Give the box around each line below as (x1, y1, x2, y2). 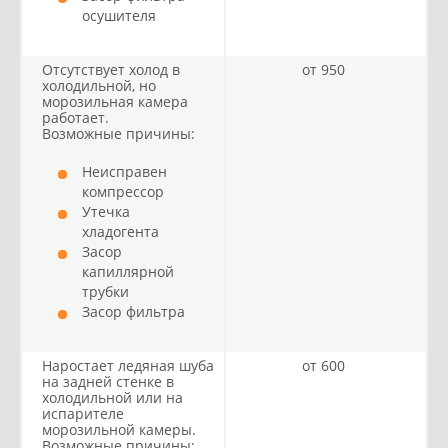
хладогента (82, 222, 167, 241)
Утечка (82, 202, 130, 221)
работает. (42, 108, 109, 127)
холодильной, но (42, 76, 156, 95)
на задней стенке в (42, 372, 174, 391)
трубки (82, 282, 137, 301)
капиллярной (82, 262, 174, 281)
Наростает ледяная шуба (42, 356, 214, 375)
